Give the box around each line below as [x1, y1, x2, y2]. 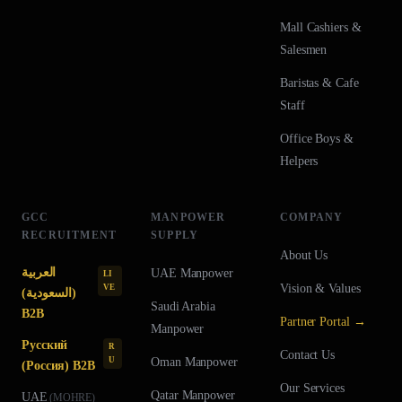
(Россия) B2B [22, 359, 95, 373]
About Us [280, 249, 328, 263]
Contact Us [280, 348, 336, 363]
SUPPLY [151, 229, 199, 242]
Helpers [280, 154, 319, 169]
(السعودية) [22, 286, 77, 301]
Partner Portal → [280, 315, 366, 329]
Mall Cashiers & [280, 21, 362, 35]
